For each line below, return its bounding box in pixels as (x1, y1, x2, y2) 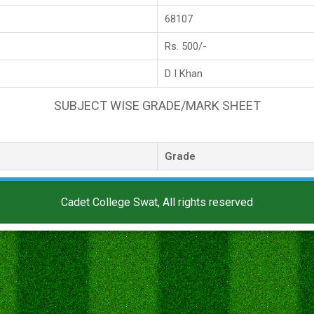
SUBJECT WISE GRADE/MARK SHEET (53, 97, 261, 113)
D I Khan (165, 67, 203, 80)
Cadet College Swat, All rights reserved (61, 195, 253, 209)
